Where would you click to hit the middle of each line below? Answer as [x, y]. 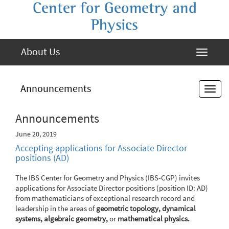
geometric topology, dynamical [146, 209]
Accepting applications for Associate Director [101, 148]
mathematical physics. [154, 219]
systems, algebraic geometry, [62, 219]
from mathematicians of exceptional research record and [105, 198]
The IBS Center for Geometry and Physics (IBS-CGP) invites [108, 178]
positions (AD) [42, 158]
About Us [40, 51]
